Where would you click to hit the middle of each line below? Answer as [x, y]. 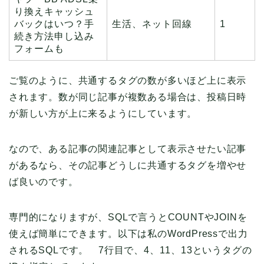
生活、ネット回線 [152, 24]
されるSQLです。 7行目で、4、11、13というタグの [131, 250]
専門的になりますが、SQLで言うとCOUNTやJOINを [128, 217]
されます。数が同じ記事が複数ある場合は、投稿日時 [128, 97]
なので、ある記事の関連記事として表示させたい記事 [128, 149]
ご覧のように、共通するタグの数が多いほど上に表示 [128, 81]
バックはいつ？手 [54, 24]
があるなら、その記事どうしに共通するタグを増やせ [128, 166]
